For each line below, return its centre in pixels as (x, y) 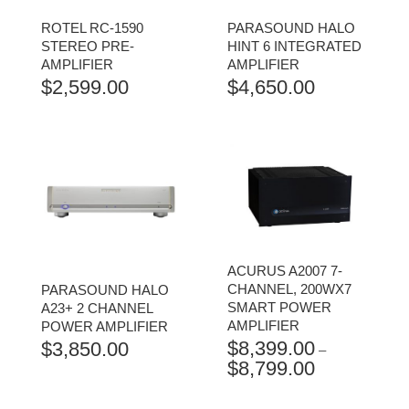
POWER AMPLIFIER (105, 326)
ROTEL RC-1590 (92, 27)
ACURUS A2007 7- (285, 270)
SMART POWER (279, 307)
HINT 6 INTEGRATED (294, 46)
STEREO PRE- (88, 46)
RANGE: (341, 385)
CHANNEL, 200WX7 (289, 288)
